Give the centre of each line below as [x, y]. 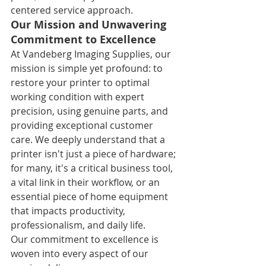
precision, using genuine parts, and [91, 111]
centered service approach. [72, 10]
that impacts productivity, [69, 210]
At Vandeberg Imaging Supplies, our [92, 54]
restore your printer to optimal [81, 82]
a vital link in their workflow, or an [86, 182]
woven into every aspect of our [81, 253]
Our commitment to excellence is [86, 239]
